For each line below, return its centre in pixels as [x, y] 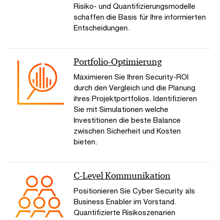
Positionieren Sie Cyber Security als [134, 191]
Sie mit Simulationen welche [121, 109]
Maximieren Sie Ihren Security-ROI [131, 77]
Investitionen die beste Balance [127, 120]
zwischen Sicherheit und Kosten [127, 131]
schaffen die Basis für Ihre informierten [139, 17]
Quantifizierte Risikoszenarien [124, 212]
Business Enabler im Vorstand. [125, 202]
